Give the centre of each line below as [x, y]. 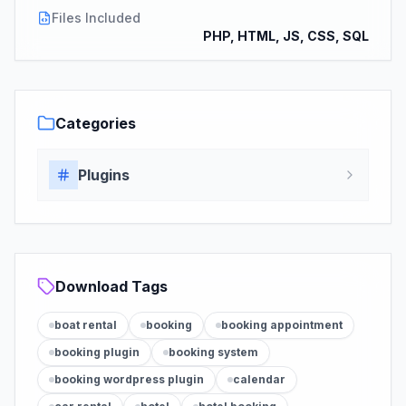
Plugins [104, 175]
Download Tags [111, 286]
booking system [213, 352]
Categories [96, 123]
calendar [259, 379]
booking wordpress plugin [129, 379]
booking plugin [97, 352]
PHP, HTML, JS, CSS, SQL [286, 36]
